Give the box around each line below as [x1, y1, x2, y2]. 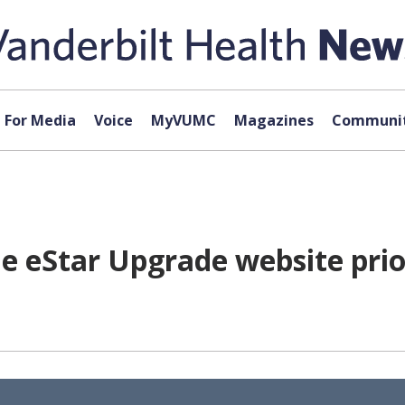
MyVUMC [150, 110, 216, 130]
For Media [4, 110, 76, 130]
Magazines [233, 110, 314, 130]
